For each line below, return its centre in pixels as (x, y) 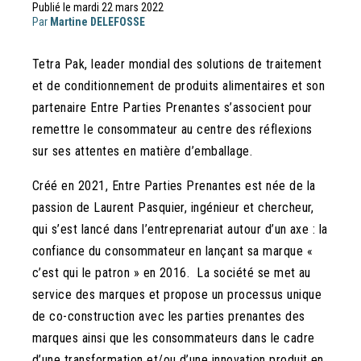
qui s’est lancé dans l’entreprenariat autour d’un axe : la (180, 230)
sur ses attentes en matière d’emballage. (143, 151)
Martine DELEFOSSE (98, 22)
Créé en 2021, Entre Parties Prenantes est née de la (174, 186)
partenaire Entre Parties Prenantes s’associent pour (172, 108)
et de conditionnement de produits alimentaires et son (179, 86)
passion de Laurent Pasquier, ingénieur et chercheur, (173, 208)
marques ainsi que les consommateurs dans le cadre (174, 338)
